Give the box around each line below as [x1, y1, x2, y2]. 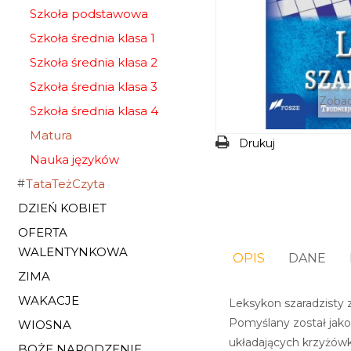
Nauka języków [30, 152, 119, 167]
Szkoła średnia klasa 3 [30, 79, 157, 94]
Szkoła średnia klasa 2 [30, 55, 157, 70]
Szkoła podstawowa [30, 6, 148, 21]
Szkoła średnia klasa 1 [30, 31, 155, 45]
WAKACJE [18, 293, 79, 308]
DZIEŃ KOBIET [18, 201, 107, 215]
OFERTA [18, 225, 67, 240]
